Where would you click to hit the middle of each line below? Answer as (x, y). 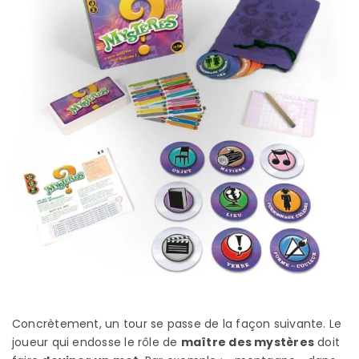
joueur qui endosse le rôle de (97, 342)
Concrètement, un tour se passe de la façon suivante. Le (177, 323)
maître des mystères (248, 342)
